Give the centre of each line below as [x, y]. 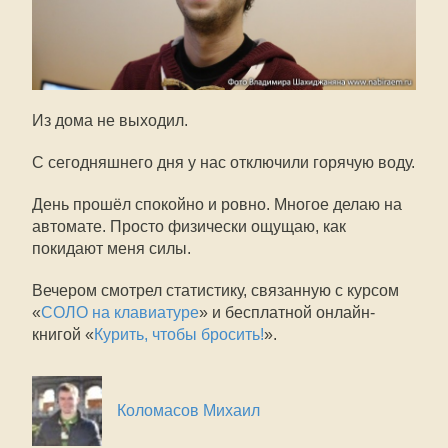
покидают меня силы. [111, 248]
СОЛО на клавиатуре [120, 312]
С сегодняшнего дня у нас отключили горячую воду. [223, 162]
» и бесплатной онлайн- [287, 312]
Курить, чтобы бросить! [179, 334]
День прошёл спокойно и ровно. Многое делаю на [217, 204]
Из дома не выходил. [110, 120]
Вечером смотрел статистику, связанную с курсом [215, 290]
